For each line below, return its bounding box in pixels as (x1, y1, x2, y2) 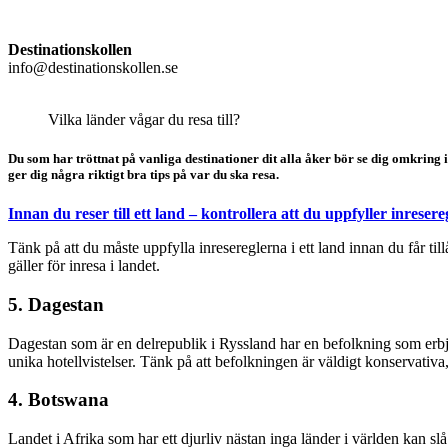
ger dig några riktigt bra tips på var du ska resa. (8, 166, 279, 182)
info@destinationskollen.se (8, 58, 178, 76)
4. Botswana (8, 389, 109, 411)
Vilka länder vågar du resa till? (48, 110, 240, 128)
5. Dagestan (8, 293, 104, 315)
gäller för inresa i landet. (8, 257, 160, 275)
